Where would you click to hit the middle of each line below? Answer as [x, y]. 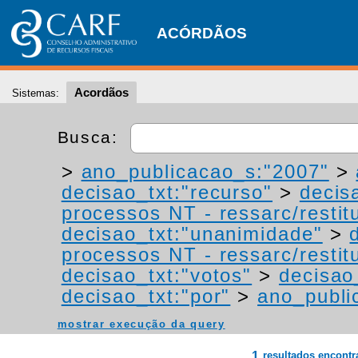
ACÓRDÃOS [202, 33]
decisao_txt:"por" [146, 296]
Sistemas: [36, 93]
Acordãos [101, 92]
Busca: [91, 137]
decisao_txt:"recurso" [167, 192]
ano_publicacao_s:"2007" [205, 171]
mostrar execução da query [141, 324]
